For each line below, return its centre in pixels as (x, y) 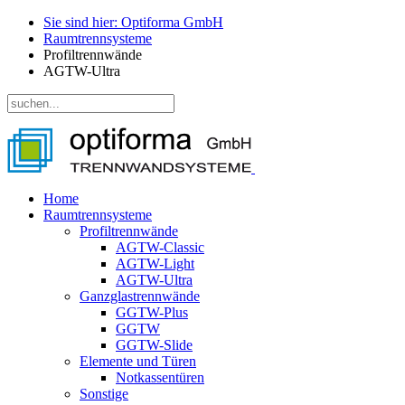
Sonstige (104, 394)
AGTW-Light (155, 264)
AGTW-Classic (160, 247)
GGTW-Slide (154, 345)
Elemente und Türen (138, 361)
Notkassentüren (160, 377)
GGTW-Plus (152, 312)
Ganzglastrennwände (140, 296)
